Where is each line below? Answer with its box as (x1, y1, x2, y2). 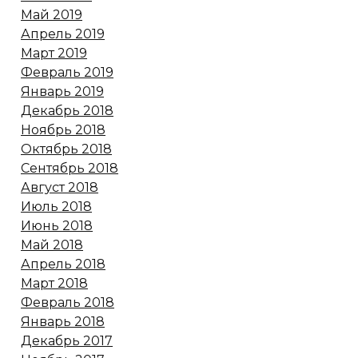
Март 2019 (21, 45, 87, 61)
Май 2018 (21, 237, 83, 253)
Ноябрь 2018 (21, 121, 105, 137)
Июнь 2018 (21, 217, 93, 233)
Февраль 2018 (21, 294, 114, 310)
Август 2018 (21, 179, 98, 195)
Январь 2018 (21, 313, 105, 329)
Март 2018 (21, 275, 88, 291)
